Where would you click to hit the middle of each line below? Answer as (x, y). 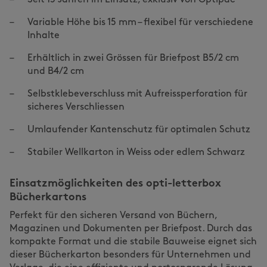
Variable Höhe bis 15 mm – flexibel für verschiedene (140, 23)
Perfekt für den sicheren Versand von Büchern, (113, 216)
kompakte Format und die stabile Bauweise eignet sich (133, 242)
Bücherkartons (48, 198)
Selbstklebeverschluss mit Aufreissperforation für (137, 94)
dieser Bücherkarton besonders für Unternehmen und (130, 255)
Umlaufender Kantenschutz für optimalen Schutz (139, 130)
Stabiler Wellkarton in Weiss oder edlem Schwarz (136, 153)
